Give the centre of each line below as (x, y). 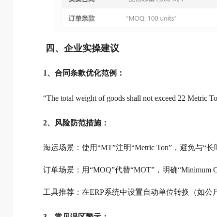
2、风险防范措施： (76, 123)
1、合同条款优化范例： (84, 73)
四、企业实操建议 (83, 48)
